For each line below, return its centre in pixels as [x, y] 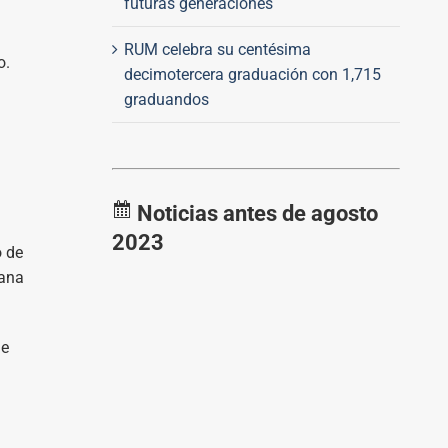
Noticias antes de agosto [254, 214]
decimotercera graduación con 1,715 [252, 74]
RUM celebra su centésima [217, 49]
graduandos [166, 99]
